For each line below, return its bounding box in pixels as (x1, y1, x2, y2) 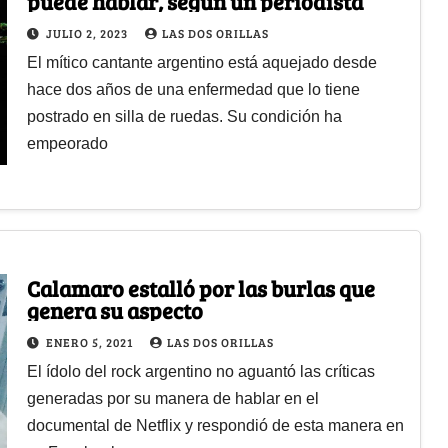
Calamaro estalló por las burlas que (26, 272, 375, 303)
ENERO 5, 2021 (45, 333, 136, 350)
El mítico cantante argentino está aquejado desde (26, 53, 377, 71)
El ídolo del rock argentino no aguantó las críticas (26, 362, 375, 380)
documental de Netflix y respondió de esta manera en (26, 416, 404, 434)
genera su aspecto (26, 294, 203, 325)
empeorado (26, 134, 108, 152)
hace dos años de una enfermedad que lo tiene (26, 80, 360, 98)
